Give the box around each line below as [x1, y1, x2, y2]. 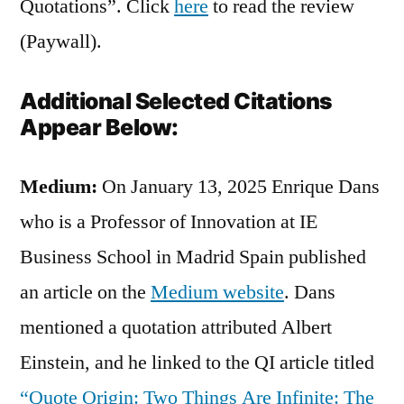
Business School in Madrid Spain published [20, 243, 366, 270]
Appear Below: [20, 113, 179, 141]
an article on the [20, 279, 151, 305]
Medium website [151, 279, 284, 305]
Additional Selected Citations [20, 87, 333, 115]
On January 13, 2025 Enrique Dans [97, 173, 380, 199]
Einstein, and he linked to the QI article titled [20, 349, 374, 375]
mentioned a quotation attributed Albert [20, 314, 332, 340]
